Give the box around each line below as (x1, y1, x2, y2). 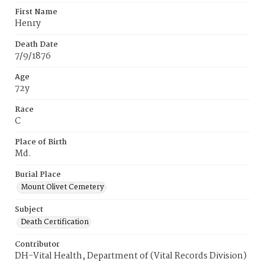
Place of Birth (15, 136, 67, 148)
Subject (15, 203, 43, 216)
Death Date (15, 38, 58, 51)
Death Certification (21, 216, 89, 228)
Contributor (15, 238, 60, 251)
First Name (15, 6, 57, 18)
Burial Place (15, 169, 61, 181)
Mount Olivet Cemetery (21, 181, 104, 193)
